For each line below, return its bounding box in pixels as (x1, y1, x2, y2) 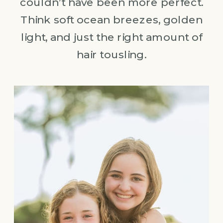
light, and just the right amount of (21, 30, 202, 44)
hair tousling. (77, 48, 146, 61)
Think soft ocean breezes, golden (20, 13, 203, 26)
